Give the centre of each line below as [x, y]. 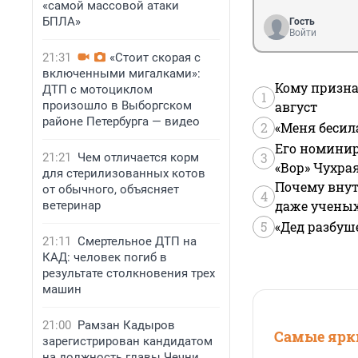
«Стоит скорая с [155, 58]
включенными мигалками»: [121, 74]
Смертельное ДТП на [137, 241]
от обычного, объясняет [111, 189]
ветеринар [72, 205]
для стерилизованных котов [124, 173]
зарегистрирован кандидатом [127, 341]
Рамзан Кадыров [126, 325]
